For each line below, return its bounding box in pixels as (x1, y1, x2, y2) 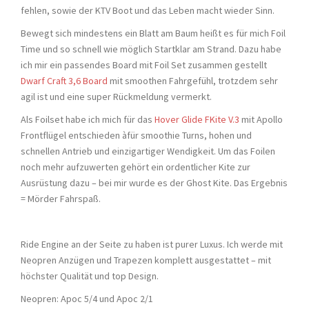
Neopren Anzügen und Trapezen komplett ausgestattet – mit (21, 253, 271, 266)
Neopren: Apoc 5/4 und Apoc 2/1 (21, 292, 153, 305)
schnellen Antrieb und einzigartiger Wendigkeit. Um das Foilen (21, 144, 275, 157)
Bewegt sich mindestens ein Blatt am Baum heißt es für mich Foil (21, 26, 286, 39)
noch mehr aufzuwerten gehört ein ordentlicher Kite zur (21, 160, 250, 173)
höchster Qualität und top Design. (21, 269, 159, 282)
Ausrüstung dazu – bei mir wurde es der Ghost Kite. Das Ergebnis (21, 176, 288, 189)
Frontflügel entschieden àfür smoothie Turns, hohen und (21, 128, 252, 141)
